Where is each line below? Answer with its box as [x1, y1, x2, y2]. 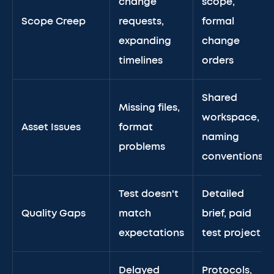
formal [202, 17, 234, 26]
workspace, [202, 113, 259, 122]
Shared [202, 93, 237, 103]
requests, [119, 17, 164, 26]
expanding [119, 36, 171, 46]
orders [202, 56, 234, 65]
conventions [202, 152, 263, 161]
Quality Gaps [21, 209, 86, 218]
